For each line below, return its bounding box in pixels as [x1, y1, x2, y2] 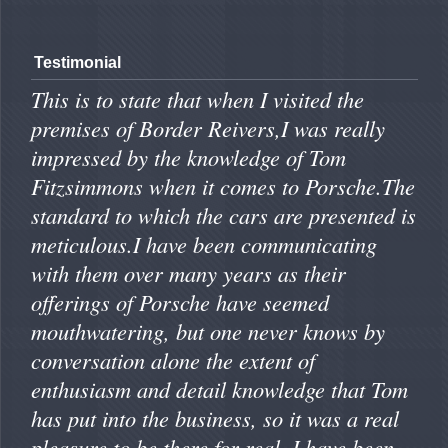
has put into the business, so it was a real [31, 403, 399, 434]
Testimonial [34, 54, 121, 72]
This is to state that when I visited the [31, 84, 364, 115]
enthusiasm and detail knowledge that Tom [31, 374, 408, 405]
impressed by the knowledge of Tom [31, 142, 346, 173]
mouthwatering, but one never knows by [31, 316, 385, 347]
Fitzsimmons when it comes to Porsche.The [31, 171, 415, 202]
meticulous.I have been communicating [31, 229, 377, 260]
